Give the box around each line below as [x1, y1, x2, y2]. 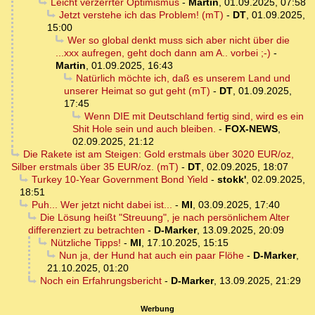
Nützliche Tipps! [50, 237, 121, 249]
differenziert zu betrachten [28, 224, 145, 236]
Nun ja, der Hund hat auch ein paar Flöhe [58, 250, 244, 262]
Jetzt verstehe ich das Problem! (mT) [58, 9, 224, 21]
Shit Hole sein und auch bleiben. [72, 123, 216, 135]
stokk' [217, 174, 246, 186]
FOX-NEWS [225, 123, 278, 135]
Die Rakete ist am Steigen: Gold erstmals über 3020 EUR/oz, [22, 148, 294, 160]
